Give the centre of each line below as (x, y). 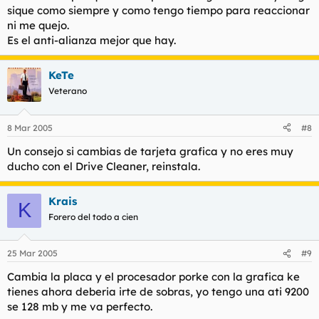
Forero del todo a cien (93, 216)
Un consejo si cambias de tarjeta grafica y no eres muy (150, 151)
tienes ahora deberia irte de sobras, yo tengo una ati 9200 (158, 292)
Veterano (68, 91)
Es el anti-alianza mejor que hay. (91, 40)
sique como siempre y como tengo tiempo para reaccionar (158, 10)
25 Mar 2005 (32, 253)
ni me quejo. (38, 25)
